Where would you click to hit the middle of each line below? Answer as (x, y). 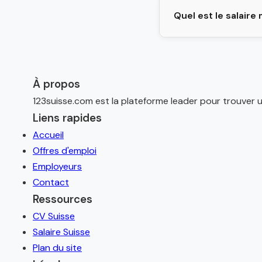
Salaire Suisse (61, 232)
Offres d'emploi (65, 151)
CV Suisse (54, 216)
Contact (51, 182)
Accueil (48, 135)
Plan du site (57, 248)
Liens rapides (67, 118)
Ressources (63, 199)
